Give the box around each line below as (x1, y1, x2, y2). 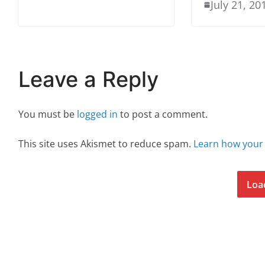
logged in (77, 107, 118, 121)
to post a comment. (118, 107, 208, 121)
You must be (18, 107, 77, 121)
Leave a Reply (18, 66, 159, 92)
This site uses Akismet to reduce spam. (18, 137, 193, 150)
